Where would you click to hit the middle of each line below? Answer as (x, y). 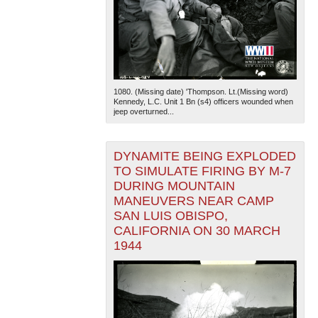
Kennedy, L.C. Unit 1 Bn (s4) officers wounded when (203, 101)
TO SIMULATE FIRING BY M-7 (202, 171)
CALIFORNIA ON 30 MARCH (197, 230)
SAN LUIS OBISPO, (170, 215)
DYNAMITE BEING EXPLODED (204, 156)
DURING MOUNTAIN (174, 186)
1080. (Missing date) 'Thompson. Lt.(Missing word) (201, 91)
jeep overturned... (143, 111)
